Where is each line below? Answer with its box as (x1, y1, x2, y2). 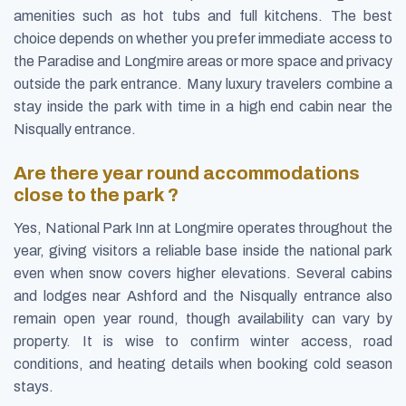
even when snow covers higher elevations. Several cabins (14, 266, 392, 282)
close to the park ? (14, 185, 179, 206)
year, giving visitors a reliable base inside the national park (14, 243, 392, 259)
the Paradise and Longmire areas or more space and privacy (14, 53, 392, 69)
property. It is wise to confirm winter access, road (14, 333, 392, 350)
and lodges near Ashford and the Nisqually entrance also (14, 288, 392, 304)
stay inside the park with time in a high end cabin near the (14, 98, 392, 114)
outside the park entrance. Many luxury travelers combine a (14, 75, 392, 92)
